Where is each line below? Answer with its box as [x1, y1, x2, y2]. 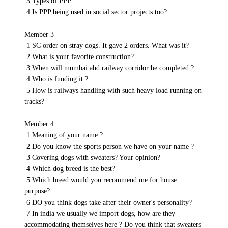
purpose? [24, 187, 50, 195]
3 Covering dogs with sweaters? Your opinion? [26, 154, 160, 162]
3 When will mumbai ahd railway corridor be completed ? [26, 64, 194, 72]
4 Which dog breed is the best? [26, 165, 115, 173]
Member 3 [24, 31, 54, 39]
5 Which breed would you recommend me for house [26, 176, 177, 184]
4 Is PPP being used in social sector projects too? [26, 8, 167, 16]
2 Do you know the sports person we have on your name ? [26, 142, 194, 151]
